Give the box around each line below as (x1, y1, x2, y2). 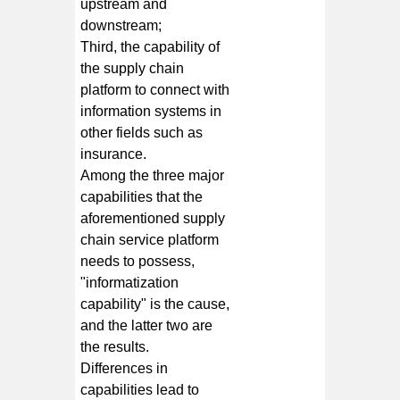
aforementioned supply (80, 210, 226, 226)
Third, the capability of (80, 38, 221, 54)
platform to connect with (80, 81, 230, 97)
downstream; (80, 17, 162, 33)
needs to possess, (80, 253, 196, 269)
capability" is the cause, (80, 296, 230, 312)
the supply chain (80, 60, 185, 76)
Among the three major (80, 167, 225, 183)
